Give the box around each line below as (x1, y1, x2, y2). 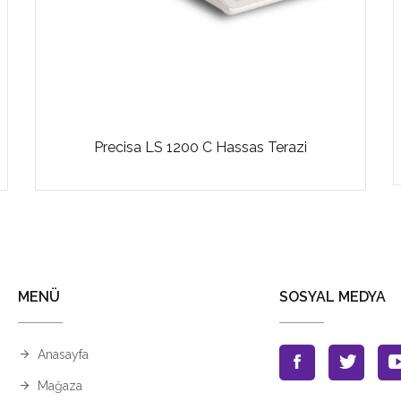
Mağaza (38, 379, 82, 393)
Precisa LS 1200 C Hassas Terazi (94, 139, 307, 156)
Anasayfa (38, 347, 89, 362)
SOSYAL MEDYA (278, 288, 386, 305)
